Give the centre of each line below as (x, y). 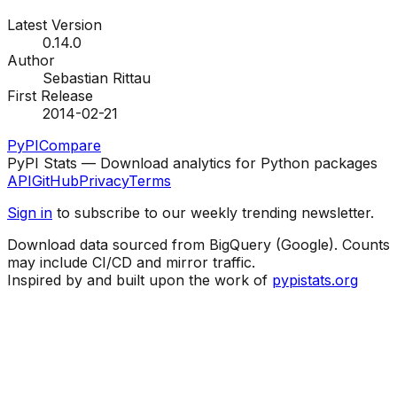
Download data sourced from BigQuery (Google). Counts (198, 245)
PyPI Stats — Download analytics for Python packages (192, 163)
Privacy (104, 181)
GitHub (55, 181)
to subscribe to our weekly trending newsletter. (213, 213)
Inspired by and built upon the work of (137, 280)
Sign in (30, 213)
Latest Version (54, 25)
